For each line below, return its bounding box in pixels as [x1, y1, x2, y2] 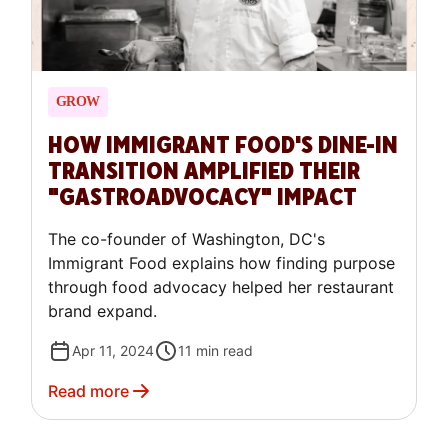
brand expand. [47, 301, 157, 322]
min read [195, 342, 253, 360]
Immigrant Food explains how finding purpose [47, 253, 395, 274]
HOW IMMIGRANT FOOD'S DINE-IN [47, 130, 398, 162]
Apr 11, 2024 [71, 342, 154, 360]
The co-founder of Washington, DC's [47, 229, 325, 250]
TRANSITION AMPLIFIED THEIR [47, 156, 360, 188]
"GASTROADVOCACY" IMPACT [47, 182, 357, 214]
